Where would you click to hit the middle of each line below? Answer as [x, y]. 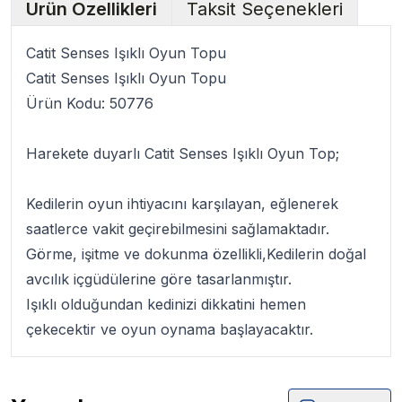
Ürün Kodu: [68, 103]
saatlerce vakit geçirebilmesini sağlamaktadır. [180, 229]
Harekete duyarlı [85, 153]
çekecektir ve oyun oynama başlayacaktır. [170, 329]
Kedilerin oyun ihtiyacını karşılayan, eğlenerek [182, 204]
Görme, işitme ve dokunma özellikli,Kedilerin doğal [196, 254]
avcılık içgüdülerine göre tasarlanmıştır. [161, 279]
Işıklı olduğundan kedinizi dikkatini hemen [166, 304]
